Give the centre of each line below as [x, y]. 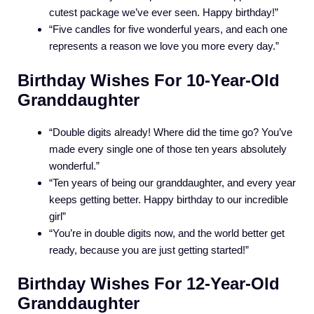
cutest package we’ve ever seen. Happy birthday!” [164, 13]
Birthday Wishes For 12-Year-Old [149, 284]
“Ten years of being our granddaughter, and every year [172, 182]
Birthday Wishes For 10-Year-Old [149, 80]
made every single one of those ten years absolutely [168, 149]
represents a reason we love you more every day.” [164, 46]
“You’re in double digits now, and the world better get [167, 233]
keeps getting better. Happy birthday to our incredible [169, 199]
